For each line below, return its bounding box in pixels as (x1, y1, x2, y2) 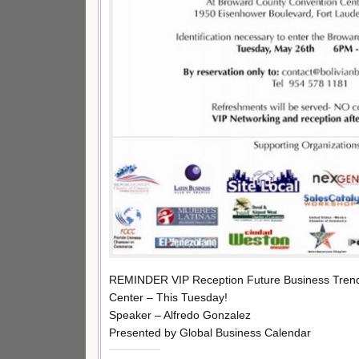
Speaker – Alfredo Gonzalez (109, 308, 251, 321)
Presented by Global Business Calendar (109, 325, 311, 339)
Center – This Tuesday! (109, 290, 228, 304)
